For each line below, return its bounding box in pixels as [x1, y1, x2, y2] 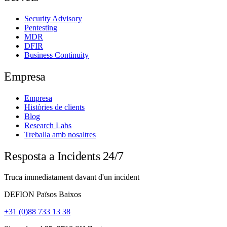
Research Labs [24, 121, 71, 130]
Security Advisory [24, 14, 82, 23]
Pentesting [24, 23, 57, 32]
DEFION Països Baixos [4, 190, 81, 199]
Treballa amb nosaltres [24, 130, 96, 139]
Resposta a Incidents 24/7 [4, 149, 124, 163]
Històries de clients [24, 102, 85, 111]
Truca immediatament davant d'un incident [4, 173, 139, 182]
